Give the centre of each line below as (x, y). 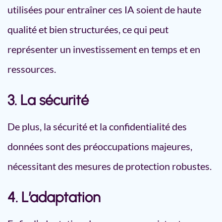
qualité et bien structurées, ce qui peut (88, 29)
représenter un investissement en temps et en (104, 49)
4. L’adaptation (54, 197)
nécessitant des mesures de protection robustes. (110, 166)
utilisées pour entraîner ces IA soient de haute (104, 9)
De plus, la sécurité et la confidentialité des (97, 126)
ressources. (32, 69)
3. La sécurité (48, 100)
